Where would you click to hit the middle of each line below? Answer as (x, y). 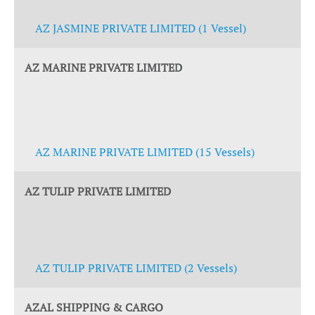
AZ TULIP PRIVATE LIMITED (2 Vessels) (136, 268)
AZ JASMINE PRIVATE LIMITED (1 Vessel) (141, 28)
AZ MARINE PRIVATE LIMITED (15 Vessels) (145, 152)
